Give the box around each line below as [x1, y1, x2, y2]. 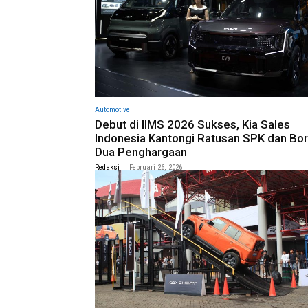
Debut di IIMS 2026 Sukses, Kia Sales [95, 118, 290, 132]
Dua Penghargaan [95, 145, 187, 159]
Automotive [95, 105, 130, 115]
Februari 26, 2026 [129, 163, 182, 173]
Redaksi [95, 163, 120, 173]
